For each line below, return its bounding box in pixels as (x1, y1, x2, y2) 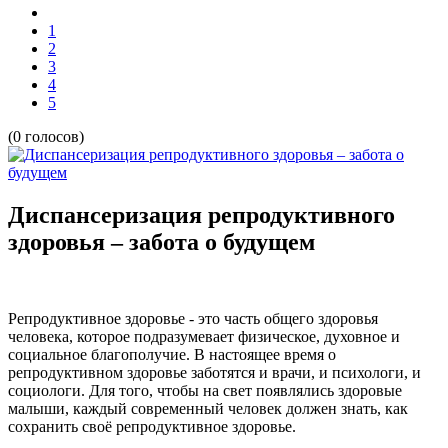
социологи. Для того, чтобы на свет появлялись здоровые (8, 381, 402, 399)
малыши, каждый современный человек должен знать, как (8, 399, 408, 417)
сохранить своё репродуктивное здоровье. (8, 417, 296, 435)
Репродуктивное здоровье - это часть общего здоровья (8, 309, 378, 327)
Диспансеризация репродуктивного (8, 201, 395, 228)
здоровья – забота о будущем (8, 228, 315, 255)
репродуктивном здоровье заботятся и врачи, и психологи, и (8, 363, 421, 381)
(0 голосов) (8, 127, 84, 145)
